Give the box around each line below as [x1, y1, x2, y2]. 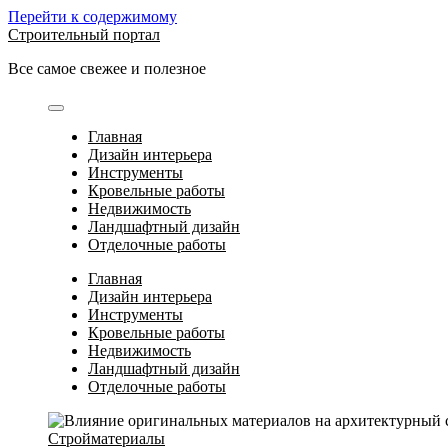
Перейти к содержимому [8, 8, 177, 25]
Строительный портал [8, 26, 160, 43]
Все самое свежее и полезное [8, 60, 206, 77]
